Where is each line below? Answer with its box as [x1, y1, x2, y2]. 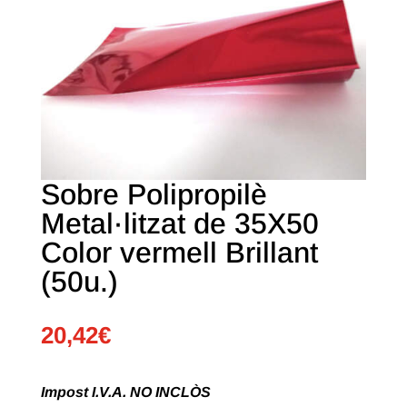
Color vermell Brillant [40, 236, 318, 270]
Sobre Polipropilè [40, 178, 267, 212]
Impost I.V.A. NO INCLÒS [40, 384, 211, 401]
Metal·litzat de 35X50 [40, 207, 319, 241]
